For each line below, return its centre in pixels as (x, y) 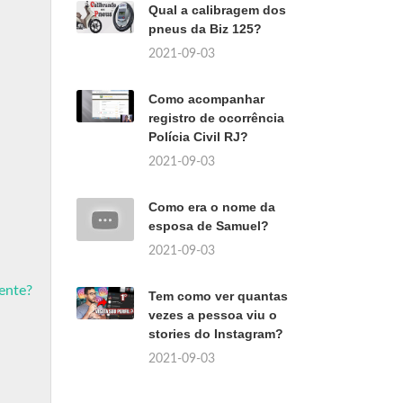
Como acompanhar (206, 99)
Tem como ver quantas (218, 296)
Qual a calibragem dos (217, 10)
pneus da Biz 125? (205, 29)
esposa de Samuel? (209, 226)
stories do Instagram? (216, 334)
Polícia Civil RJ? (198, 137)
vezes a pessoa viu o (213, 315)
